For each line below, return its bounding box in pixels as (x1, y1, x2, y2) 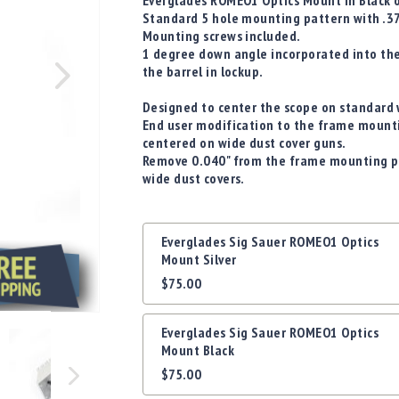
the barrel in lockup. (142, 62, 264, 81)
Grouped (141, 222, 193, 240)
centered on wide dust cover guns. (142, 134, 352, 152)
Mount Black (160, 341, 235, 360)
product (141, 240, 189, 258)
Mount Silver (160, 250, 237, 269)
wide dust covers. (142, 169, 245, 188)
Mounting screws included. (142, 27, 301, 45)
